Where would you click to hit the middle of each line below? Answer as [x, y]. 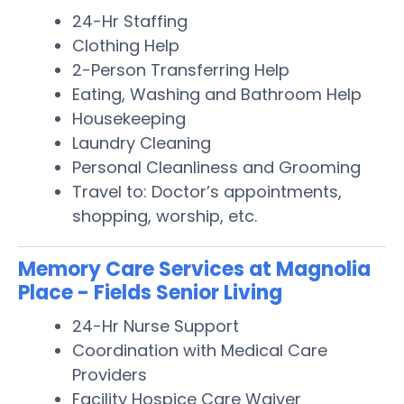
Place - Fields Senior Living [150, 292]
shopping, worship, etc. [165, 216]
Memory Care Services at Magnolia [194, 269]
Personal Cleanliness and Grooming [216, 167]
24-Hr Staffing [130, 21]
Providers [110, 374]
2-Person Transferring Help [181, 69]
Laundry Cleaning [142, 142]
